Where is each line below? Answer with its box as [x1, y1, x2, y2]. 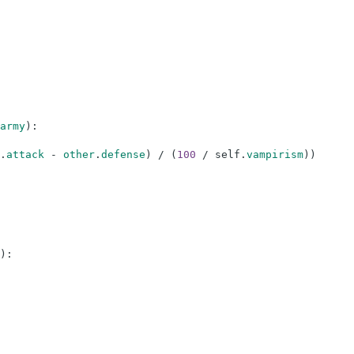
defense [100, 149, 145, 161]
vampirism [246, 149, 303, 161]
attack [6, 149, 44, 161]
